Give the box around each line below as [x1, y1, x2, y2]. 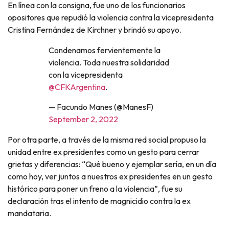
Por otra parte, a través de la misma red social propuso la [8, 134, 206, 145]
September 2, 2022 [49, 113, 118, 124]
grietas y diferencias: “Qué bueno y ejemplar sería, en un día [8, 158, 216, 169]
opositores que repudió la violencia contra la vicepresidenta [8, 12, 214, 23]
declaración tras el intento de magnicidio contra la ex [8, 195, 191, 206]
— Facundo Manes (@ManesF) [49, 101, 153, 112]
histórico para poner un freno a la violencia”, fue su [8, 183, 182, 194]
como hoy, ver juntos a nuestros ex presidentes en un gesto [8, 171, 213, 181]
